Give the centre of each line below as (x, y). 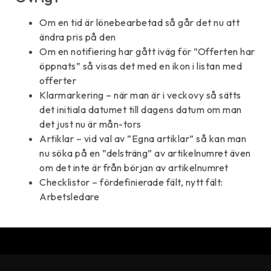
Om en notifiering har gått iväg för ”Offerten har (147, 51)
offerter (58, 80)
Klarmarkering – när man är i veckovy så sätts (140, 95)
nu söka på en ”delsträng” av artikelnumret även (145, 153)
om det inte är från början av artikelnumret (134, 167)
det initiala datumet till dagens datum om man (141, 109)
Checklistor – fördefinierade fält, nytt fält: (131, 182)
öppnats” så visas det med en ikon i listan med (141, 66)
